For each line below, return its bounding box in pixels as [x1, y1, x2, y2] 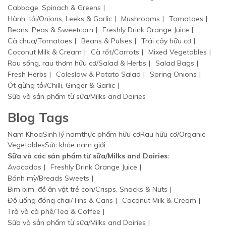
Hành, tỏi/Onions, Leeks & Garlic [8, 14, 112, 24]
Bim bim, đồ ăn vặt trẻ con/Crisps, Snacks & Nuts [8, 185, 167, 194]
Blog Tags [8, 109, 69, 126]
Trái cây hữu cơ [141, 36, 191, 46]
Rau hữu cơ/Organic [140, 130, 205, 139]
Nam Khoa [8, 130, 43, 139]
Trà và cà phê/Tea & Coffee [8, 207, 100, 216]
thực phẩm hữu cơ [81, 130, 140, 139]
